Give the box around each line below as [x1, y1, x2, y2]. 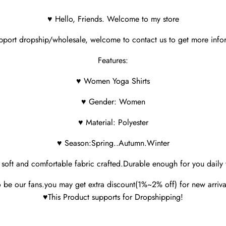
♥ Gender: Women [81, 95, 145, 107]
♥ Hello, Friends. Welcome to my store [47, 13, 179, 25]
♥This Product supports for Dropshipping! [43, 191, 183, 203]
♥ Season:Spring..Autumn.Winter [56, 137, 169, 149]
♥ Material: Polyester [78, 116, 148, 128]
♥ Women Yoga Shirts [76, 75, 150, 87]
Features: [98, 54, 128, 66]
